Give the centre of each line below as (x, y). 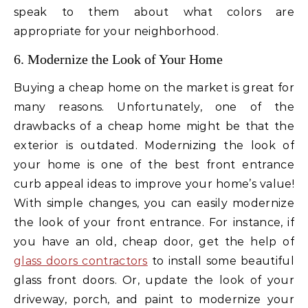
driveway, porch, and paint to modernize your (154, 300)
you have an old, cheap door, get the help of (154, 242)
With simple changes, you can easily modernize (154, 203)
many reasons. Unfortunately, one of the (154, 107)
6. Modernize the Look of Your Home (118, 59)
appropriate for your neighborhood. (116, 32)
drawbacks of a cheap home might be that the (154, 126)
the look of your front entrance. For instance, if (154, 223)
